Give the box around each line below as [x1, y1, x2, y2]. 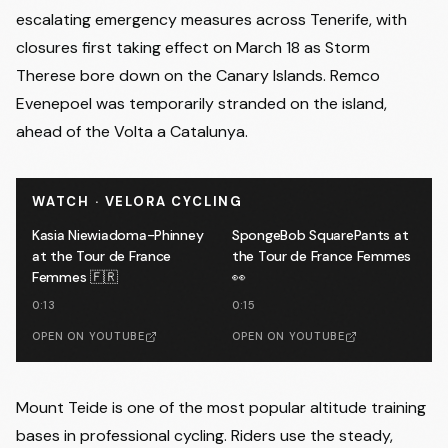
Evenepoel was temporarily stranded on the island [16, 93, 384, 114]
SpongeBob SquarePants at [232, 226, 409, 244]
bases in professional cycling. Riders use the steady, [16, 425, 393, 446]
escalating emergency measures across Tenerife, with [16, 9, 407, 30]
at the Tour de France [32, 247, 172, 265]
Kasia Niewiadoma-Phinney [32, 226, 204, 244]
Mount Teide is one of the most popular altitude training [16, 397, 426, 418]
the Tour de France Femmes [232, 247, 411, 265]
